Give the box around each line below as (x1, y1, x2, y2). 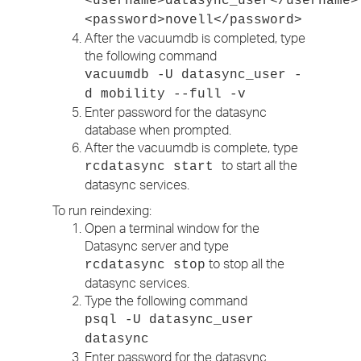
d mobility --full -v (85, 87, 246, 102)
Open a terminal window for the (85, 220, 259, 236)
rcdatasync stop (85, 258, 205, 272)
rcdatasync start (85, 160, 222, 174)
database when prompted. (85, 122, 231, 138)
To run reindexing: (52, 202, 151, 218)
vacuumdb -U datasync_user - (85, 68, 302, 82)
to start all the (222, 157, 297, 173)
